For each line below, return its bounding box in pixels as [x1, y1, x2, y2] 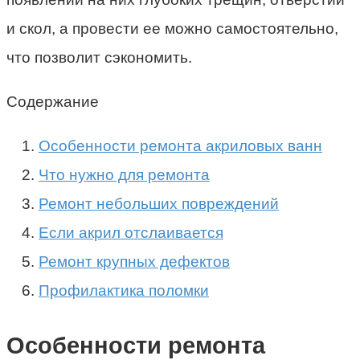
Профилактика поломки [39, 281, 209, 299]
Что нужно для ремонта [39, 166, 210, 183]
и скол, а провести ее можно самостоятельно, [6, 19, 338, 37]
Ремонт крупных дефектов [39, 252, 230, 270]
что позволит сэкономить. [6, 48, 192, 66]
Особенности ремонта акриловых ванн [39, 137, 322, 154]
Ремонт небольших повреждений [39, 194, 279, 212]
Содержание [6, 92, 99, 110]
